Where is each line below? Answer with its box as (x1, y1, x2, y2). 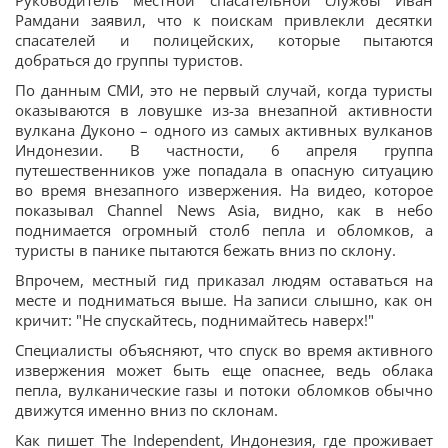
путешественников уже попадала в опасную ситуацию (15, 160, 433, 180)
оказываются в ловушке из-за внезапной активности (15, 100, 433, 120)
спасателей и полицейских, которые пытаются (15, 30, 433, 50)
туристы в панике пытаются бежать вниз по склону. (15, 240, 396, 260)
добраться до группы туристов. (15, 50, 243, 70)
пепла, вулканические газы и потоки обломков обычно (15, 380, 433, 400)
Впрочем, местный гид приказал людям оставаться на (15, 270, 433, 290)
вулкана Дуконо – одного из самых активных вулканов (15, 120, 433, 140)
